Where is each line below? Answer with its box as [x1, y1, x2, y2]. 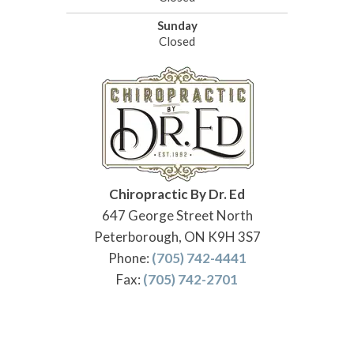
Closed [159, 34, 195, 49]
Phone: [107, 250, 152, 267]
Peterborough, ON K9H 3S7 [93, 228, 261, 246]
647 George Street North [101, 207, 253, 224]
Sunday [156, 18, 198, 33]
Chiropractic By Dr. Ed [109, 186, 245, 203]
